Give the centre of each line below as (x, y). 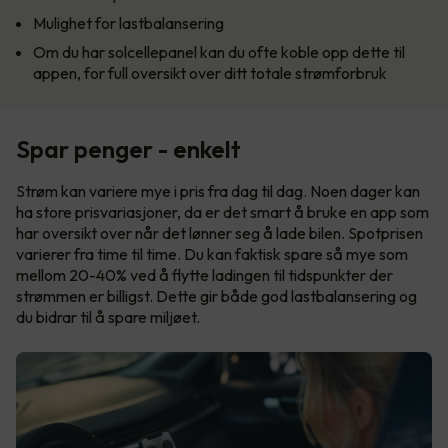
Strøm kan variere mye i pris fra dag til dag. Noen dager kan (218, 191)
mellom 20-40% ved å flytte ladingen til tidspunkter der (204, 275)
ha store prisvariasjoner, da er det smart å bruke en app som (222, 212)
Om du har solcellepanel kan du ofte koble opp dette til (219, 52)
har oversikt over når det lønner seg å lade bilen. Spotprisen (219, 233)
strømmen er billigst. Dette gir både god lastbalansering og (216, 296)
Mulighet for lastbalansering (128, 23)
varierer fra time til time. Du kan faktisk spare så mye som (212, 254)
